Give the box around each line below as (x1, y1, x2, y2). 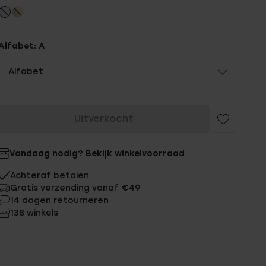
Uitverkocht (74, 113, 134, 124)
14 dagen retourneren (10, 195, 109, 205)
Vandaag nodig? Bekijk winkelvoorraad (9, 148, 185, 159)
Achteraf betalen (10, 170, 90, 180)
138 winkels (10, 208, 59, 218)
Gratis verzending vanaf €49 (10, 183, 141, 193)
